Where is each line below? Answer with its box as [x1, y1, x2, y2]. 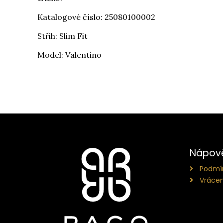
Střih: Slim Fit [37, 31, 88, 41]
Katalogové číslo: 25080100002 [37, 12, 155, 22]
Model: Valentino [37, 50, 102, 60]
